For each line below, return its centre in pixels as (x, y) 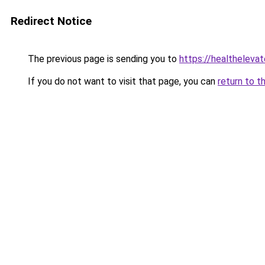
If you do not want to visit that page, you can (122, 81)
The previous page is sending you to (102, 59)
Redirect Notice (51, 21)
